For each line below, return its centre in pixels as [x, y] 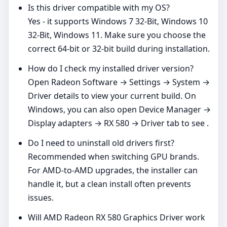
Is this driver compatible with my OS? [99, 8]
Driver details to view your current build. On [112, 96]
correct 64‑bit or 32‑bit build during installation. [119, 49]
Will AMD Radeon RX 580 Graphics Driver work [117, 218]
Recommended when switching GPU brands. [113, 157]
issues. [41, 198]
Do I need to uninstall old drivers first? [101, 143]
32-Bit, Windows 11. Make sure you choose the [117, 35]
